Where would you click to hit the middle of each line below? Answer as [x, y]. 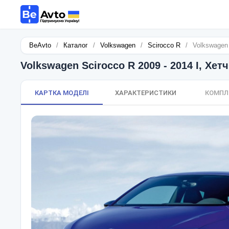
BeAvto [40, 45]
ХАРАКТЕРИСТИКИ [146, 93]
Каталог [76, 45]
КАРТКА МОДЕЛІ [62, 93]
